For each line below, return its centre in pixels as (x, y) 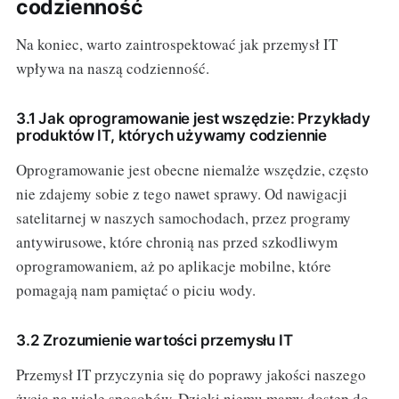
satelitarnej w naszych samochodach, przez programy (183, 217)
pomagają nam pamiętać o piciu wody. (135, 289)
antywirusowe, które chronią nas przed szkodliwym (176, 241)
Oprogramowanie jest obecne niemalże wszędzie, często (192, 169)
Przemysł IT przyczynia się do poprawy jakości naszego (191, 374)
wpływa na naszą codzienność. (112, 68)
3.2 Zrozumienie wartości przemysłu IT (154, 340)
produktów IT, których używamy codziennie (171, 135)
